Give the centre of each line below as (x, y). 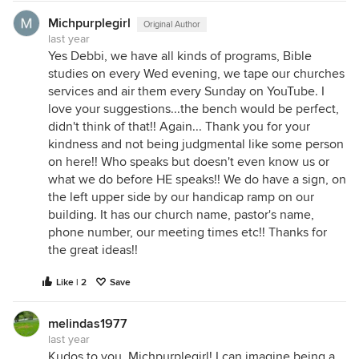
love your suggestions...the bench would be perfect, (194, 109)
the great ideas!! (93, 250)
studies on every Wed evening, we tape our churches (196, 74)
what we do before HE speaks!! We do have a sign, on (197, 180)
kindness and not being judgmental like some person (196, 145)
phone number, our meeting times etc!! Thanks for (188, 233)
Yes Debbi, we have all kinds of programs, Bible (180, 56)
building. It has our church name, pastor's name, (181, 215)
